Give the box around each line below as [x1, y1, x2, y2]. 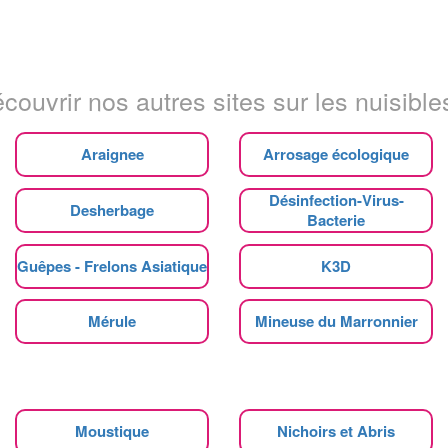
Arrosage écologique [263, 142, 409, 165]
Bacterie [307, 208, 365, 231]
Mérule [88, 309, 136, 332]
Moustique [75, 419, 149, 442]
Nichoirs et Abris [277, 419, 395, 442]
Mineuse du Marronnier [254, 309, 418, 332]
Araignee [80, 142, 144, 165]
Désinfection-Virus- [268, 188, 404, 211]
